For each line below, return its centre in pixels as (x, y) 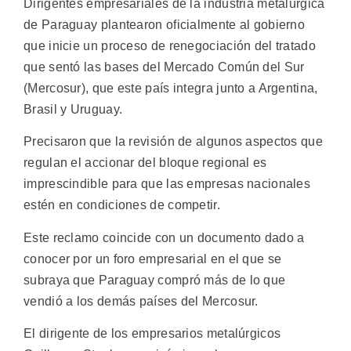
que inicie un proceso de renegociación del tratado (170, 46)
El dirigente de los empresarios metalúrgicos (152, 334)
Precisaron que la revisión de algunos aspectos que (173, 142)
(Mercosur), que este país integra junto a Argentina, (171, 88)
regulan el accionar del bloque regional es (145, 163)
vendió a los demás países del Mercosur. (141, 301)
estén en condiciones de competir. (122, 205)
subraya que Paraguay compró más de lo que (155, 280)
